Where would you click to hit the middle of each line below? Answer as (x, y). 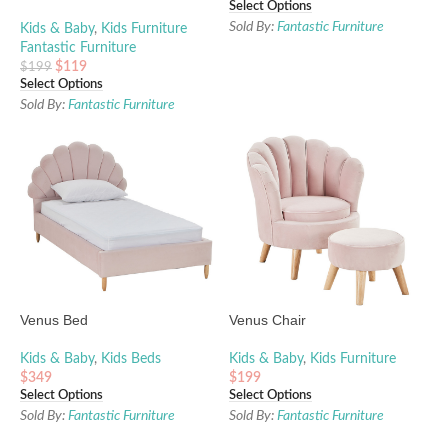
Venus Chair (267, 320)
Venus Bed (54, 320)
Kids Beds (131, 359)
